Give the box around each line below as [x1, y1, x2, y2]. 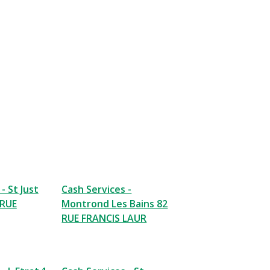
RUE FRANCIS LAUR [61, 212, 147, 225]
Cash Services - [61, 183, 132, 196]
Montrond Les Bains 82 [61, 197, 168, 210]
